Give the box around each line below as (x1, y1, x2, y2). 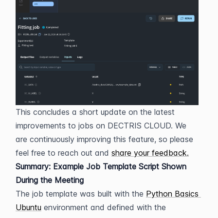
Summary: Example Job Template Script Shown (16, 161, 186, 171)
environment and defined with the (41, 202, 166, 212)
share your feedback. (111, 147, 189, 158)
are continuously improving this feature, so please (16, 134, 193, 144)
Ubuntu (16, 202, 41, 212)
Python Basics (146, 188, 199, 199)
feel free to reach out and (16, 147, 111, 158)
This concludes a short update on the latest (16, 107, 175, 117)
